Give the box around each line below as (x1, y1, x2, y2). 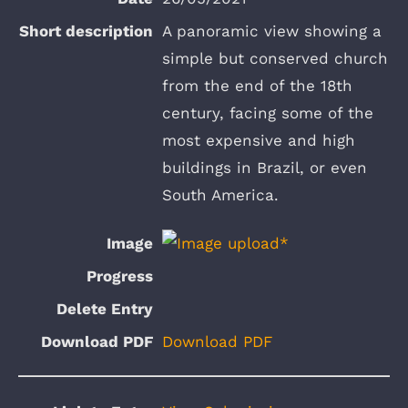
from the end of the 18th (162, 76, 352, 95)
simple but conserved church (162, 48, 388, 67)
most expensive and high (162, 130, 355, 149)
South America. (162, 185, 279, 204)
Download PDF (162, 331, 272, 351)
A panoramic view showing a (162, 21, 382, 40)
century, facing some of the (162, 103, 373, 122)
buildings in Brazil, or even (162, 158, 367, 177)
